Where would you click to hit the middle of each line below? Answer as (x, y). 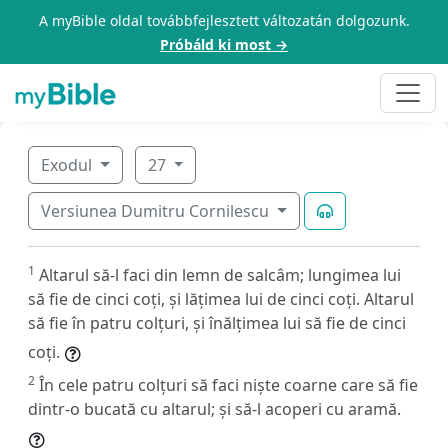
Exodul (68, 164)
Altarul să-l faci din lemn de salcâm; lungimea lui (220, 274)
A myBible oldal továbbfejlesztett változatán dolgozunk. (224, 20)
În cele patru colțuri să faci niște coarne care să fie (228, 384)
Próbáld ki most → (224, 44)
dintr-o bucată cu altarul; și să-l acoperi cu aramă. (214, 408)
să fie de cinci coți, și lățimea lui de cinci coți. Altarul (221, 298)
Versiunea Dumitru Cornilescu (157, 210)
